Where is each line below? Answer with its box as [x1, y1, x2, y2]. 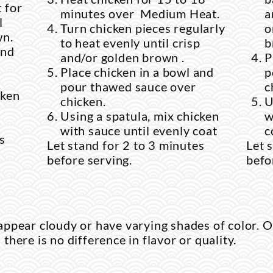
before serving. [47, 152, 133, 167]
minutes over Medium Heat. [60, 6, 226, 21]
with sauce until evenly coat [60, 123, 221, 138]
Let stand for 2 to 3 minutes [47, 138, 205, 152]
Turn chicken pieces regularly [60, 21, 225, 35]
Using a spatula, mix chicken [60, 108, 219, 123]
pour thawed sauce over [60, 79, 196, 94]
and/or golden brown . [60, 50, 188, 65]
